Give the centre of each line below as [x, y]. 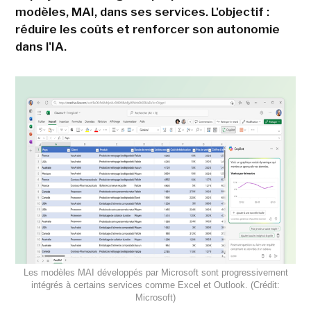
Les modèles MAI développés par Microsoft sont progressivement [155, 272]
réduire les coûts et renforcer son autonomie [147, 30]
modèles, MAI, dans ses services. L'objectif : [142, 12]
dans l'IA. [41, 47]
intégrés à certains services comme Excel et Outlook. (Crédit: [155, 285]
